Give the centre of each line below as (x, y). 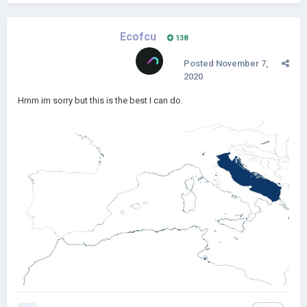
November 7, (242, 63)
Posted (200, 63)
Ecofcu (138, 37)
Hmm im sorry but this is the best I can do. (100, 100)
